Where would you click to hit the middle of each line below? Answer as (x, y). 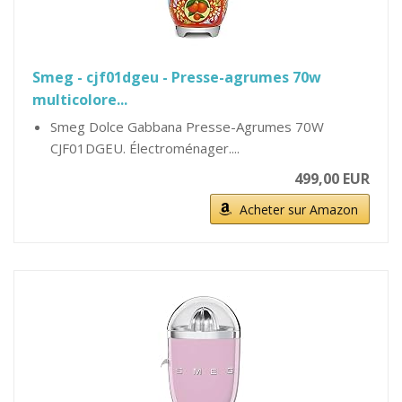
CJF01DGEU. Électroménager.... (145, 148)
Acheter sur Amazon (299, 210)
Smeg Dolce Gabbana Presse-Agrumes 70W (187, 127)
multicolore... (80, 100)
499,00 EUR (332, 179)
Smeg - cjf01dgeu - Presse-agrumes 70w (177, 77)
